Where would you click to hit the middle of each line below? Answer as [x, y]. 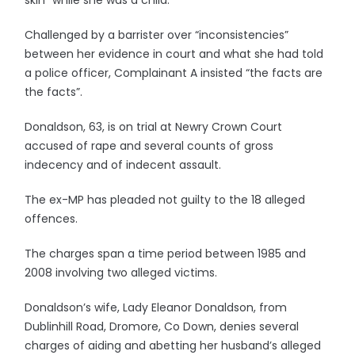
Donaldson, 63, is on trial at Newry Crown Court [154, 127]
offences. [52, 219]
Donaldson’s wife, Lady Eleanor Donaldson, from [156, 307]
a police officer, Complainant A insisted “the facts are [174, 73]
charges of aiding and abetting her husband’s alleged [173, 345]
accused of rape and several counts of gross [149, 146]
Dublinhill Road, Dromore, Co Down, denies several [162, 326]
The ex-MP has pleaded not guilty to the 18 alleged [165, 200]
